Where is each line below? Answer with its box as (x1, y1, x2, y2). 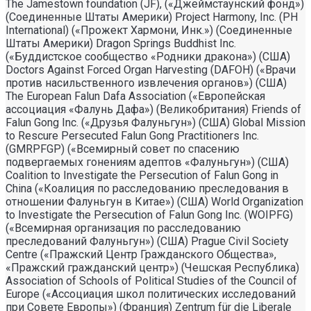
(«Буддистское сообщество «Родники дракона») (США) (6, 49, 290, 63)
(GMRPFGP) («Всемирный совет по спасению (6, 142, 239, 155)
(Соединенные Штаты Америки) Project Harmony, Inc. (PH (6, 10, 298, 24)
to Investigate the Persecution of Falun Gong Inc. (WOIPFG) (6, 208, 293, 221)
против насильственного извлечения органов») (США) (6, 76, 287, 90)
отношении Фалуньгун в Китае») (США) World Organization (6, 194, 303, 208)
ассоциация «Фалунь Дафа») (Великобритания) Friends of (6, 102, 301, 116)
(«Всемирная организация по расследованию (6, 221, 241, 235)
